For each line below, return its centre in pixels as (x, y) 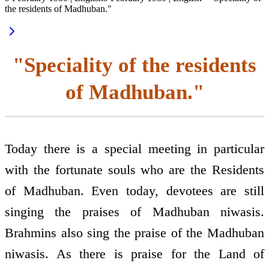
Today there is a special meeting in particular (134, 149)
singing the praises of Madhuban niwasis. (134, 212)
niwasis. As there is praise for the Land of (134, 254)
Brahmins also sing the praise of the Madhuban (134, 233)
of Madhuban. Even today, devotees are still (134, 191)
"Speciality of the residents (134, 65)
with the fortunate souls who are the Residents (134, 170)
